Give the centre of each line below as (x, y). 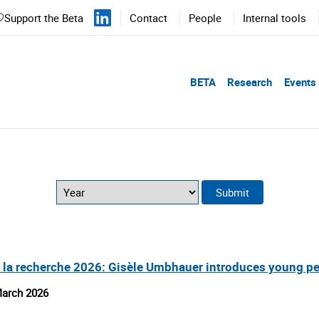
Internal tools (274, 18)
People (205, 18)
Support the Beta (44, 18)
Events (300, 82)
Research (250, 82)
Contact (148, 18)
